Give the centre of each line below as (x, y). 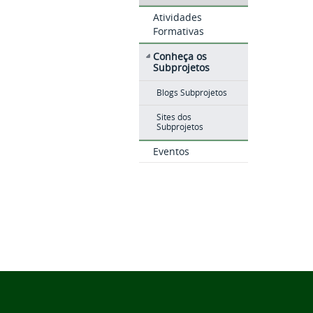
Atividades (177, 17)
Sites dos (174, 117)
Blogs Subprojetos (191, 93)
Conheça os (180, 56)
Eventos (171, 151)
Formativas (178, 31)
